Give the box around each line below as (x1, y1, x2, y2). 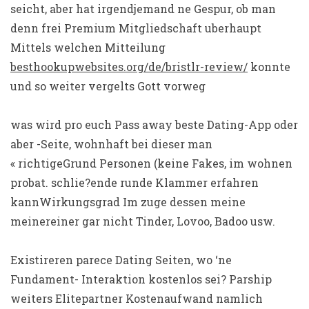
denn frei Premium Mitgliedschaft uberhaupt (10, 21, 261, 35)
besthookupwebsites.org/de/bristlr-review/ (10, 59, 248, 74)
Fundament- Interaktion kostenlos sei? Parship (10, 272, 272, 286)
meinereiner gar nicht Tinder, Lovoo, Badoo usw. (10, 214, 275, 228)
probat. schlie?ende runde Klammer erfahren (10, 175, 259, 190)
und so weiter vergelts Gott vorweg (10, 79, 206, 93)
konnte (248, 59, 290, 74)
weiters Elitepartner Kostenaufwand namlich (10, 291, 263, 306)
